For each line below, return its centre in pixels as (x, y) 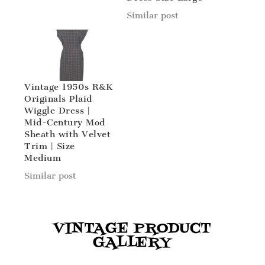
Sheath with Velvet (68, 135)
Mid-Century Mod (65, 123)
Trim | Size (50, 146)
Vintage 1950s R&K (69, 87)
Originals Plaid (58, 99)
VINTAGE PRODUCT (132, 229)
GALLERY (132, 243)
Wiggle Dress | (57, 111)
